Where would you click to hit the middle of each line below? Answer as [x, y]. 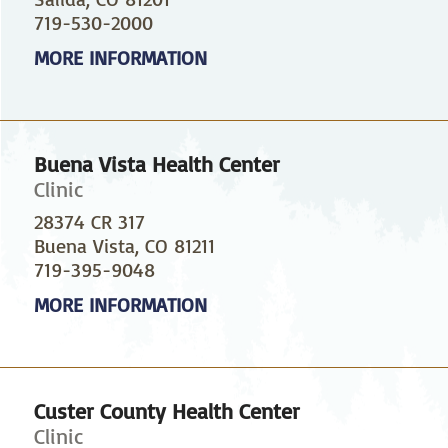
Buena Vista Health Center [156, 163]
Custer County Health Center [166, 410]
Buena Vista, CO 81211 [124, 245]
